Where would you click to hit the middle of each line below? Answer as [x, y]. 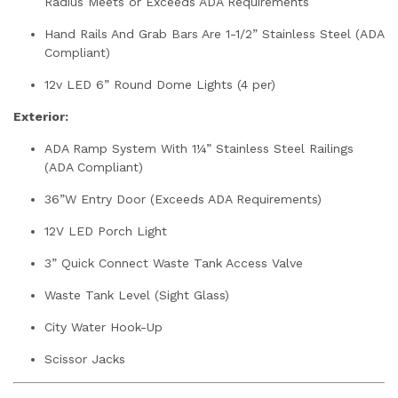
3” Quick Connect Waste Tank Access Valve [174, 263]
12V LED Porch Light [106, 231]
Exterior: [41, 116]
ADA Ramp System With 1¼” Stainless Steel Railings [199, 148]
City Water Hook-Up [103, 326]
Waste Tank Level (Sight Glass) [137, 295]
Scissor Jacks [85, 358]
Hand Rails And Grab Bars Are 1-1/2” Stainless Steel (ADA [214, 33]
